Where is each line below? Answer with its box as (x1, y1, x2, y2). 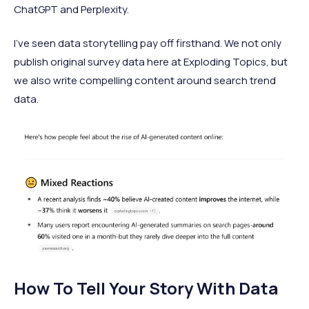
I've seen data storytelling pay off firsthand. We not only (14, 36, 281, 50)
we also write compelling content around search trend (14, 73, 276, 88)
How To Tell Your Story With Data (14, 276, 279, 299)
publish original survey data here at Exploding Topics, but (14, 54, 288, 69)
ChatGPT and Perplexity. (14, 2, 129, 17)
